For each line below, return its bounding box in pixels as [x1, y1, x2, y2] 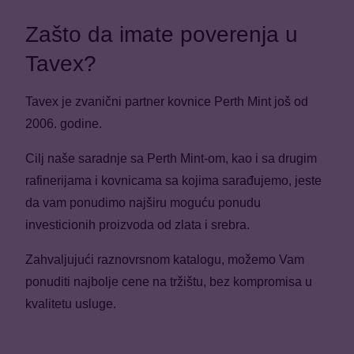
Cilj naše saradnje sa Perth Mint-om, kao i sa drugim [25, 152, 317, 166]
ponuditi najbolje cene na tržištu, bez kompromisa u [25, 275, 312, 289]
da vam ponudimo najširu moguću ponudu [25, 196, 261, 210]
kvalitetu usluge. [25, 297, 116, 311]
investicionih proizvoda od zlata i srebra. [25, 218, 250, 232]
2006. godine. [25, 117, 102, 131]
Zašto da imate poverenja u [25, 22, 298, 47]
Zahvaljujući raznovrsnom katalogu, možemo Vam [25, 253, 304, 267]
